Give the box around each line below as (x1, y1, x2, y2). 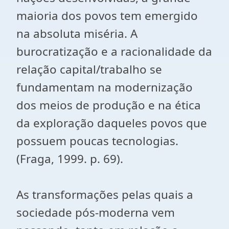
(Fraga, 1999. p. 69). (16, 151, 123, 167)
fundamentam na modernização (16, 79, 193, 95)
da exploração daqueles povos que (16, 115, 207, 131)
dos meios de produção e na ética (16, 97, 201, 113)
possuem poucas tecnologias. (16, 133, 178, 149)
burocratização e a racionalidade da (16, 43, 212, 59)
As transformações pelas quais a (16, 187, 193, 202)
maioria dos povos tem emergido (16, 8, 198, 24)
